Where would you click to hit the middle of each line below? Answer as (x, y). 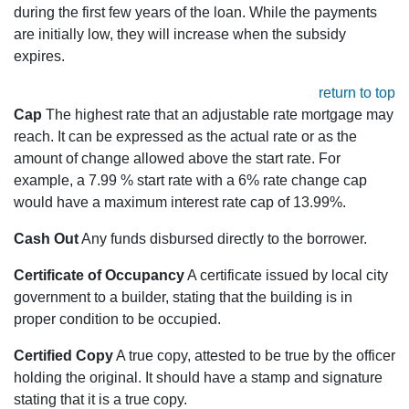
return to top (357, 93)
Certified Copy (63, 356)
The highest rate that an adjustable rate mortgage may (218, 115)
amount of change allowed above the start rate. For (177, 159)
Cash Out (46, 239)
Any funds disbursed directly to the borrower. (223, 239)
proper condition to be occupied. (117, 320)
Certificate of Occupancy (99, 276)
